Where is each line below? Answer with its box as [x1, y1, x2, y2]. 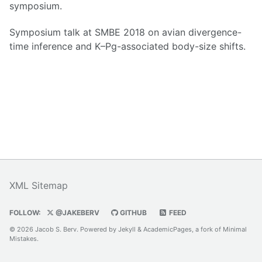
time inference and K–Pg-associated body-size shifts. [9, 40, 246, 52]
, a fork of [192, 225, 223, 233]
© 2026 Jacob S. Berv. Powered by [9, 225, 118, 233]
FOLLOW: [9, 208, 41, 217]
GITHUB [118, 208, 147, 217]
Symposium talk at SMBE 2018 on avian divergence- [9, 26, 242, 38]
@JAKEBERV [54, 208, 99, 217]
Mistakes [9, 235, 37, 243]
